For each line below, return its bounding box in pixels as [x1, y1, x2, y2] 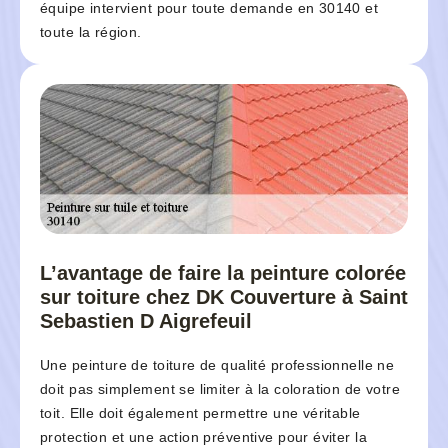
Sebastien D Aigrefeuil [40, 310, 252, 333]
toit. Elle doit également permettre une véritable [40, 405, 361, 422]
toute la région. [40, 24, 142, 41]
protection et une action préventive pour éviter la [40, 429, 368, 446]
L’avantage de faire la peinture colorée [40, 262, 406, 285]
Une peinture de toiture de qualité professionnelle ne [40, 357, 395, 374]
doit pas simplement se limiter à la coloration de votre [40, 381, 401, 398]
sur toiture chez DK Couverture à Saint [40, 286, 408, 309]
